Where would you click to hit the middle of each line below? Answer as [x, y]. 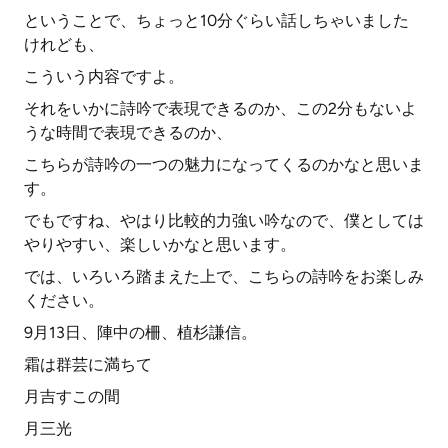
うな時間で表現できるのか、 [128, 132]
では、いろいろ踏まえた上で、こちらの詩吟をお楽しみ [224, 276]
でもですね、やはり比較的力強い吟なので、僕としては [224, 220]
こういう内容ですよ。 [104, 76]
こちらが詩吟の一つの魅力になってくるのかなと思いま [224, 164]
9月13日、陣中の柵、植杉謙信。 [140, 332]
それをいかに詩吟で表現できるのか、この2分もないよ [220, 108]
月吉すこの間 [72, 396]
